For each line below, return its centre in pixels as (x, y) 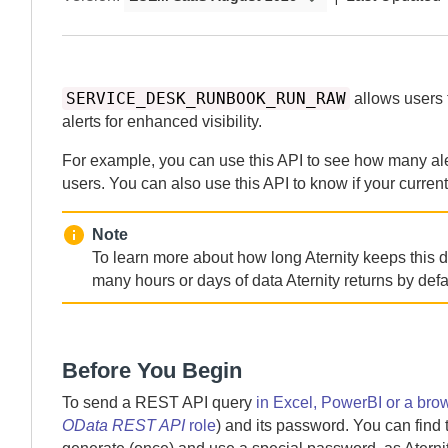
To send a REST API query (159, 402)
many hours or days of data (189, 280)
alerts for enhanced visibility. (162, 121)
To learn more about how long (198, 257)
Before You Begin (152, 370)
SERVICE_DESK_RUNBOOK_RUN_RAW (206, 98)
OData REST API (123, 425)
